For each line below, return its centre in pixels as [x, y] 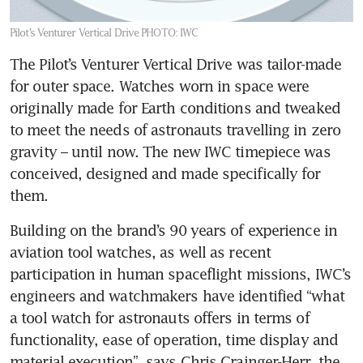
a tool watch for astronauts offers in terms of [160, 317]
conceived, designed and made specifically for [165, 173]
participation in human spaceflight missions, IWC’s [181, 273]
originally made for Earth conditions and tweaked [175, 107]
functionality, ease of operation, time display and [174, 339]
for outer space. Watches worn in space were [160, 85]
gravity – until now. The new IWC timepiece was [170, 151]
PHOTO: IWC [170, 32]
